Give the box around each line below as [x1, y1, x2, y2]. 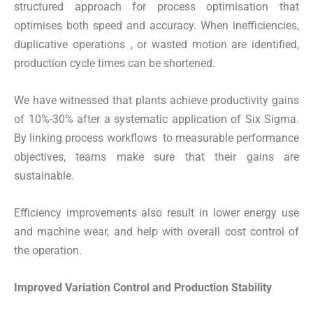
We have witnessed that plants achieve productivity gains [14, 93, 299, 107]
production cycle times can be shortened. [14, 56, 215, 70]
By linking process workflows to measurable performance [14, 131, 299, 145]
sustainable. [14, 168, 74, 182]
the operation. [14, 243, 82, 257]
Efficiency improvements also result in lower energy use [14, 205, 299, 219]
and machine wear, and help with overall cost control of [14, 224, 299, 238]
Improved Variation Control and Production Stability [14, 280, 272, 294]
